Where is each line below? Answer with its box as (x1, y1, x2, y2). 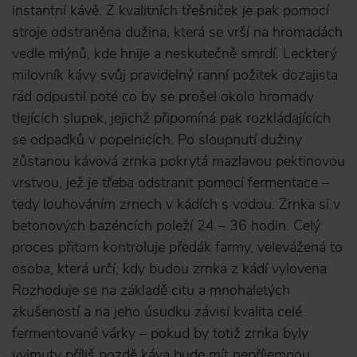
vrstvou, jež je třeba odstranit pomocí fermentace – (12, 173, 329, 192)
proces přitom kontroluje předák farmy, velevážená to (12, 237, 343, 257)
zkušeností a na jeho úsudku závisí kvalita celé (12, 302, 302, 321)
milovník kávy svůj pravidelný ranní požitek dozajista (12, 65, 338, 84)
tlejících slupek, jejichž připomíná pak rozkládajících (12, 108, 331, 127)
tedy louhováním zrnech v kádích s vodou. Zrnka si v (12, 194, 340, 214)
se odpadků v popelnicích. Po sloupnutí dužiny (12, 130, 302, 149)
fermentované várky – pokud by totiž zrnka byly (12, 324, 308, 343)
